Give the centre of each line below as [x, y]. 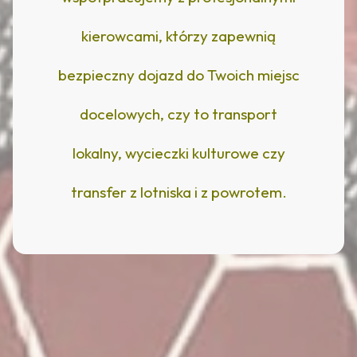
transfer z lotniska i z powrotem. [178, 192]
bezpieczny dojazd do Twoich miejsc [178, 75]
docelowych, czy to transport [178, 114]
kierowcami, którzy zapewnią [178, 35]
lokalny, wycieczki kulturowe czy [178, 153]
